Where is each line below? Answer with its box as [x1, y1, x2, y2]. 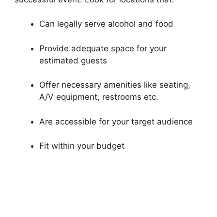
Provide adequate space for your [39, 43, 167, 53]
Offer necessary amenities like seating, [39, 80, 190, 90]
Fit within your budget [39, 141, 124, 151]
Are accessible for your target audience [39, 116, 193, 126]
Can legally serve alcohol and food [39, 19, 173, 29]
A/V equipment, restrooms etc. [39, 92, 158, 102]
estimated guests [39, 55, 107, 65]
